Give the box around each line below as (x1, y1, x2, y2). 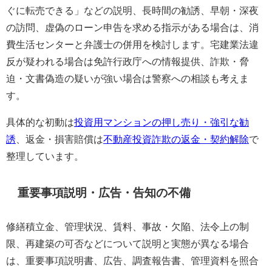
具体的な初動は (6, 117, 74, 127)
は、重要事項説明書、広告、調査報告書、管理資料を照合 (6, 255, 259, 265)
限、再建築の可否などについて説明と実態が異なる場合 (6, 238, 249, 248)
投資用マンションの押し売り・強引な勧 (74, 117, 249, 127)
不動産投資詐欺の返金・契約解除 (103, 134, 249, 144)
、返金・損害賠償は (16, 134, 103, 144)
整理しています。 (6, 151, 84, 161)
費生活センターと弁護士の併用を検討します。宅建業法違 (6, 39, 259, 49)
